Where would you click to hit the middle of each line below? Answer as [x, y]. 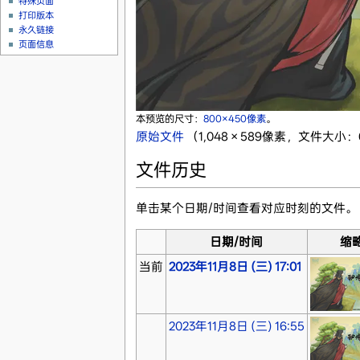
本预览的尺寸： [169, 118]
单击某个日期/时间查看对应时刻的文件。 [246, 208]
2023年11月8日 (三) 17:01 [235, 266]
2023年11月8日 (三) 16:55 [236, 326]
